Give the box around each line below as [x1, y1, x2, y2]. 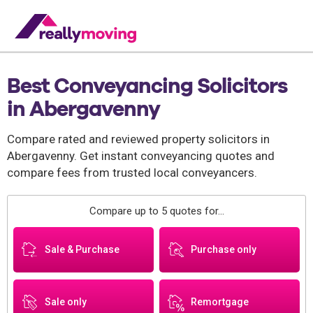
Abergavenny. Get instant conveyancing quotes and [7, 149, 275, 163]
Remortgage [191, 296, 249, 307]
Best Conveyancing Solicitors [7, 73, 287, 98]
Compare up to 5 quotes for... [89, 205, 224, 217]
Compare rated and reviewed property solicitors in [7, 132, 270, 146]
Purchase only [191, 244, 257, 255]
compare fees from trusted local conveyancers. [7, 166, 257, 180]
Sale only [45, 296, 87, 307]
